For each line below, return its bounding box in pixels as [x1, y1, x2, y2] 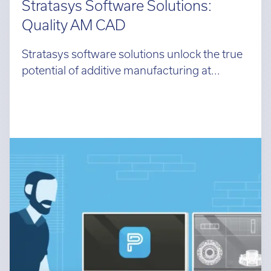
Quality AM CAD [22, 13, 126, 30]
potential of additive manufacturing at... [22, 61, 220, 74]
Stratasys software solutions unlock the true [22, 45, 243, 58]
